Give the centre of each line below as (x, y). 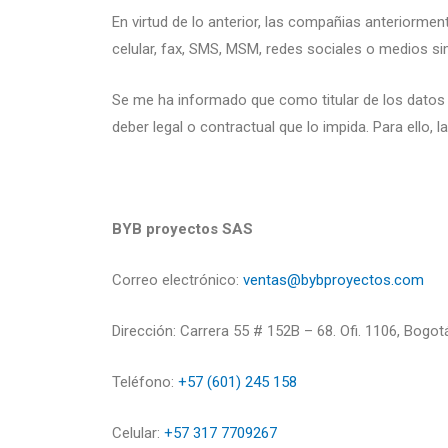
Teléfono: (145, 382)
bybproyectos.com (362, 280)
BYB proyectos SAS (184, 229)
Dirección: (146, 331)
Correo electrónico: (177, 280)
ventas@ (272, 280)
